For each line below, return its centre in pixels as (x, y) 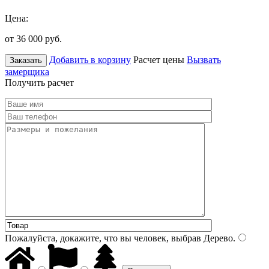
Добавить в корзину (90, 59)
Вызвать (204, 59)
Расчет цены (159, 59)
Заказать (26, 60)
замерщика (27, 71)
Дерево (217, 238)
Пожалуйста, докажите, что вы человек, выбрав (103, 238)
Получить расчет (39, 82)
